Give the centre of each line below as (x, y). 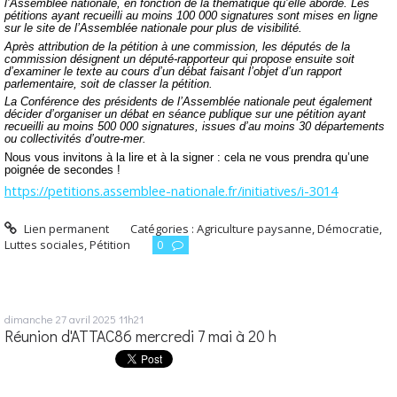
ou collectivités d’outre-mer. (75, 139)
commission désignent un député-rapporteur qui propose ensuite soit (179, 58)
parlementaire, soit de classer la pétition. (109, 83)
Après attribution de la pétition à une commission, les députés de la (177, 46)
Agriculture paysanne (255, 229)
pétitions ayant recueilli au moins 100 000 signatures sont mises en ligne (191, 15)
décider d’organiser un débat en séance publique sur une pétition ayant (185, 114)
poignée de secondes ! (62, 169)
